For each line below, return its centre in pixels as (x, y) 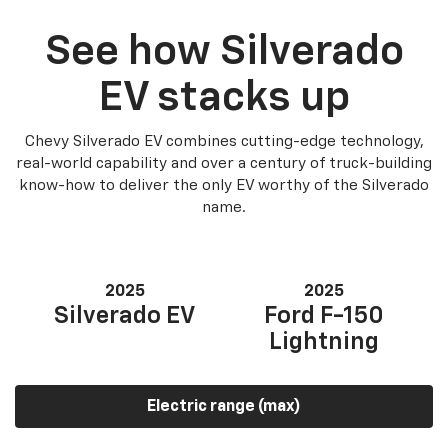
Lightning (323, 341)
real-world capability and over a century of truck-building (224, 163)
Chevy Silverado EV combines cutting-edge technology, (224, 141)
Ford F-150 (323, 315)
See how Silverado (224, 51)
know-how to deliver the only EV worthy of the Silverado (224, 185)
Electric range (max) (224, 406)
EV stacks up (224, 97)
